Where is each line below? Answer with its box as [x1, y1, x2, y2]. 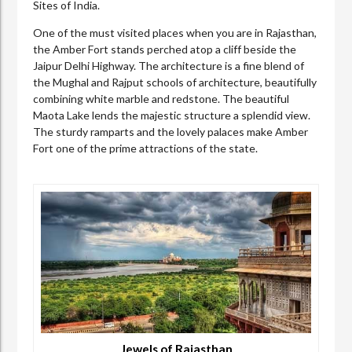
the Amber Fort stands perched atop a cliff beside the [33, 42, 297, 56]
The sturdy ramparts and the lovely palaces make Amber [33, 124, 309, 138]
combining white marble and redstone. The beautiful [33, 91, 290, 105]
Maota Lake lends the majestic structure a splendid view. [33, 108, 311, 122]
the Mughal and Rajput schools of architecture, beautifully [33, 75, 317, 89]
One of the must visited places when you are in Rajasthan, [33, 25, 317, 39]
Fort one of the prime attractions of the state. [33, 141, 258, 155]
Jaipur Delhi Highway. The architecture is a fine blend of [33, 58, 305, 72]
